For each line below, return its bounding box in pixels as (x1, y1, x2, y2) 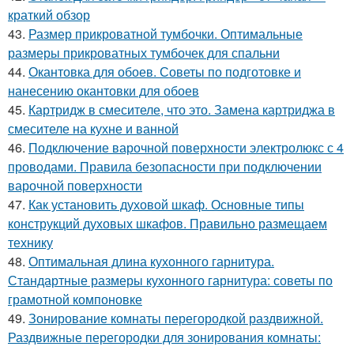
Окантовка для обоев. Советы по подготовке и (28, 62, 301, 81)
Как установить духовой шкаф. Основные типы (28, 195, 304, 213)
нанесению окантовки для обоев (8, 81, 199, 100)
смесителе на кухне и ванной (8, 119, 179, 137)
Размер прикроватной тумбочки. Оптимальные (28, 24, 303, 43)
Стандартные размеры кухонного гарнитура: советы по (8, 271, 333, 289)
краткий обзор (8, 6, 90, 24)
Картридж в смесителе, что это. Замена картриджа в (28, 100, 335, 119)
